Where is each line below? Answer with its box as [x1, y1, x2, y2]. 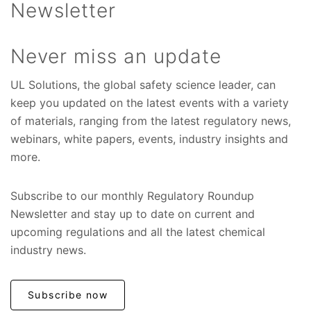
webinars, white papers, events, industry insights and [10, 132, 288, 146]
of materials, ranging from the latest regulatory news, [10, 114, 291, 128]
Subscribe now [28, 289, 108, 301]
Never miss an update [10, 44, 221, 69]
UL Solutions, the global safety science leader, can [10, 78, 276, 92]
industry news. [10, 243, 86, 258]
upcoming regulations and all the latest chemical [10, 225, 265, 239]
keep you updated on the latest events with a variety [10, 96, 289, 110]
